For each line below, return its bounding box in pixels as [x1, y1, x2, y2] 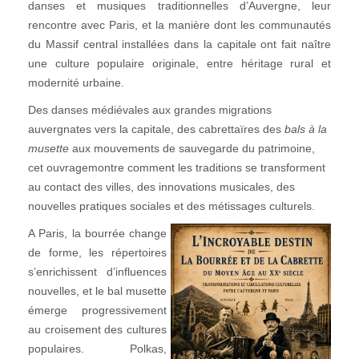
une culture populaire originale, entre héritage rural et [28, 57, 331, 70]
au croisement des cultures [28, 323, 167, 336]
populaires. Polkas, [28, 342, 167, 355]
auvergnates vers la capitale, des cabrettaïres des [28, 123, 281, 135]
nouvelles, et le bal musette [28, 284, 167, 297]
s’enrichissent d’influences [28, 265, 167, 278]
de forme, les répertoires [28, 246, 167, 259]
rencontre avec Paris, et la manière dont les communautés [28, 18, 331, 31]
